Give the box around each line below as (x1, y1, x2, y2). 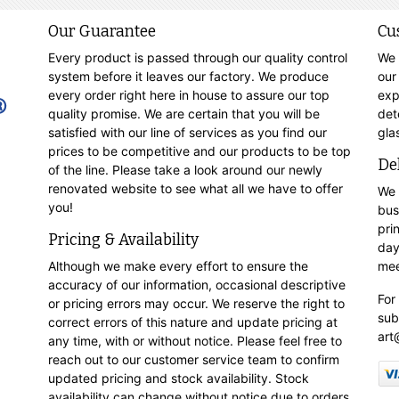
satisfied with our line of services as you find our (47, 125, 327, 140)
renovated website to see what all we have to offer (47, 181, 343, 196)
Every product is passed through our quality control (47, 50, 347, 65)
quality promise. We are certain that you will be (47, 106, 320, 121)
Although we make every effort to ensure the (47, 258, 308, 273)
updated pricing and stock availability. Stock (47, 370, 309, 386)
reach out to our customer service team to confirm (47, 352, 339, 367)
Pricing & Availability (47, 231, 199, 249)
